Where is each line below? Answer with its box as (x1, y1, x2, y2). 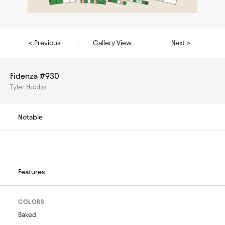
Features (18, 168, 45, 176)
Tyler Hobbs (10, 83, 46, 91)
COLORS (18, 198, 44, 205)
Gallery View (93, 39, 132, 47)
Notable (18, 114, 43, 121)
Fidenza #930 (10, 72, 59, 80)
